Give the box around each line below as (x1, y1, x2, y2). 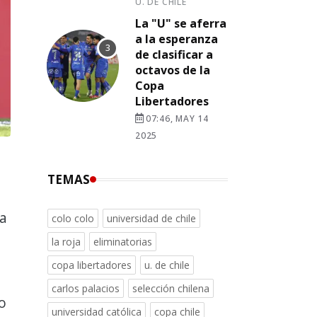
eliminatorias (93, 235, 152, 248)
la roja (52, 235, 81, 248)
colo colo (52, 212, 94, 225)
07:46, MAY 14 (145, 113, 209, 125)
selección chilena (132, 282, 209, 295)
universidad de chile (107, 212, 196, 225)
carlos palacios (52, 282, 120, 295)
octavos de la (135, 62, 210, 78)
